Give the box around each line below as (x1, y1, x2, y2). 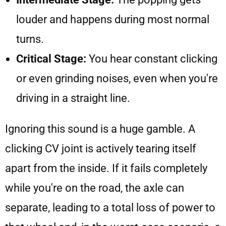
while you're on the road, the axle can (5, 182, 184, 195)
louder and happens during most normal (16, 13, 209, 26)
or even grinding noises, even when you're (16, 72, 218, 85)
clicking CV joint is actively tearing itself (5, 142, 196, 155)
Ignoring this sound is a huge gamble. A (5, 123, 195, 136)
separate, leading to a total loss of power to (5, 201, 215, 214)
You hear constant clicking (86, 52, 217, 66)
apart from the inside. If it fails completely (5, 162, 207, 175)
